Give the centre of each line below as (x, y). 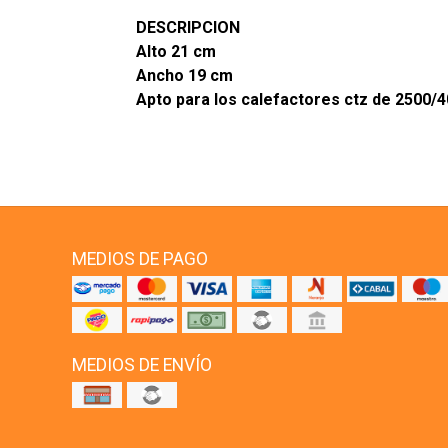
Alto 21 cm (175, 52)
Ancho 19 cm (184, 76)
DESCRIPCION (187, 28)
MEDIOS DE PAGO (140, 259)
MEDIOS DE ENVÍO (142, 365)
